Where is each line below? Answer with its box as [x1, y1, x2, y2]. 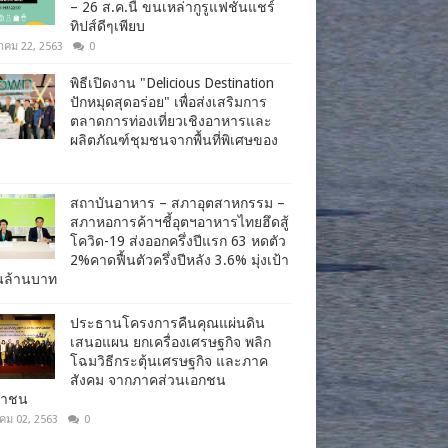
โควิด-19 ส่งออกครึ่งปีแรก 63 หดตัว [70, 232, 286, 249]
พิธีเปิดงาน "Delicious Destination [70, 74, 274, 91]
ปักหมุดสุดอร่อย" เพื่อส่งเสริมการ [70, 93, 267, 110]
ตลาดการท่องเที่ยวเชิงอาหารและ [70, 112, 272, 129]
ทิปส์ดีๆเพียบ [70, 17, 145, 34]
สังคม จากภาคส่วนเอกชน [70, 371, 226, 388]
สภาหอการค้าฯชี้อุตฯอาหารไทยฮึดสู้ [70, 213, 289, 230]
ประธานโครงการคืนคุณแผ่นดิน [70, 314, 265, 331]
